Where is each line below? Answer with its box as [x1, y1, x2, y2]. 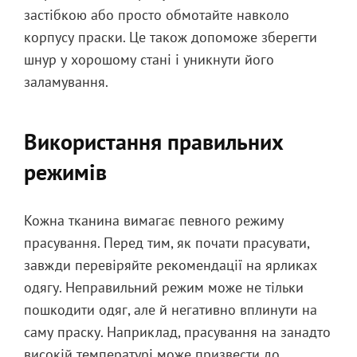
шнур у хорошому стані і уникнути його [24, 50, 274, 69]
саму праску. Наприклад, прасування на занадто [24, 323, 331, 341]
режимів [24, 157, 107, 186]
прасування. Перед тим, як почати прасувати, [24, 233, 309, 252]
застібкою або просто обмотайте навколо [24, 6, 289, 24]
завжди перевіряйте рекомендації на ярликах [24, 256, 317, 274]
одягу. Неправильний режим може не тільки [24, 278, 304, 296]
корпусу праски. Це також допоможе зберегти [24, 28, 317, 46]
